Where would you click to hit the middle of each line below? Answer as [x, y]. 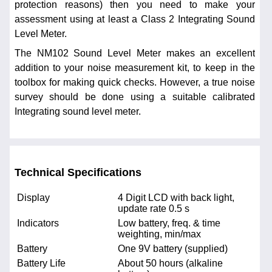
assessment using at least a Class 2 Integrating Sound [135, 19]
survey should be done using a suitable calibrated [135, 97]
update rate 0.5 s [154, 209]
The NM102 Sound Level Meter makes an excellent [135, 53]
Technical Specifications [78, 172]
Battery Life [41, 263]
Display [33, 198]
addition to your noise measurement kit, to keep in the [135, 67]
